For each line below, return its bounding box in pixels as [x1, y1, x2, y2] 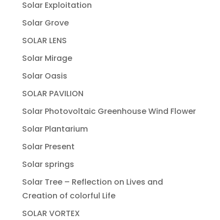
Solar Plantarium [22, 123, 88, 135]
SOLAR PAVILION [22, 87, 83, 99]
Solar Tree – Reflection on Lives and [22, 176, 163, 188]
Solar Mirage [22, 52, 72, 64]
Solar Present [22, 140, 75, 152]
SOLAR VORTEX [22, 207, 80, 219]
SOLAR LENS [22, 34, 67, 46]
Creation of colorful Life [22, 190, 115, 201]
